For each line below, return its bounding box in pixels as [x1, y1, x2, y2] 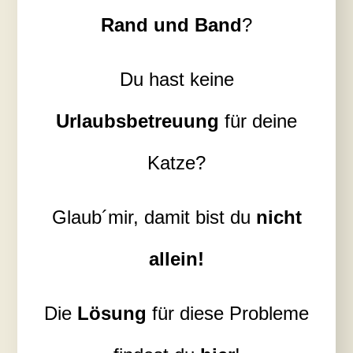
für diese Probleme [147, 302, 309, 324]
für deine [219, 110, 297, 132]
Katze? [147, 151, 206, 173]
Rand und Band [101, 13, 242, 35]
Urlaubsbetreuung [56, 110, 219, 132]
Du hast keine [119, 68, 234, 90]
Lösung [77, 302, 147, 324]
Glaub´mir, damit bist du [51, 206, 256, 228]
